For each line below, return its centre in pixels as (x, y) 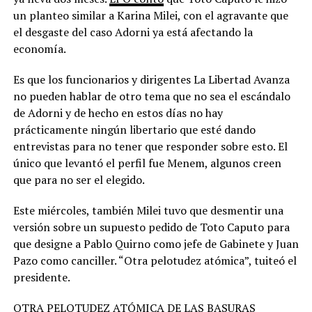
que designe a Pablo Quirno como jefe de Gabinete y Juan (156, 244)
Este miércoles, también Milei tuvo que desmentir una (148, 211)
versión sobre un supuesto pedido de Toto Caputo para (151, 227)
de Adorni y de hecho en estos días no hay (118, 113)
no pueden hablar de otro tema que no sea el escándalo (151, 96)
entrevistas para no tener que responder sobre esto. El (150, 147)
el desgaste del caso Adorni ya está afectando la (133, 32)
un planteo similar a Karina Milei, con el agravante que (150, 16)
